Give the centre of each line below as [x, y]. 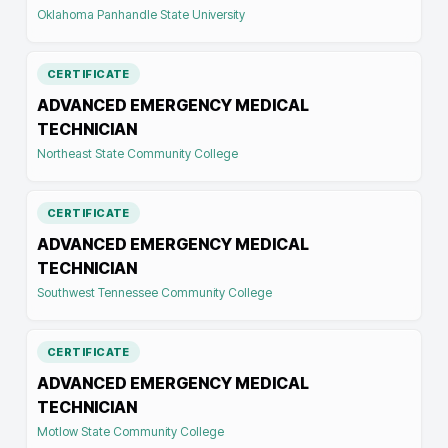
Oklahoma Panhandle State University [141, 14]
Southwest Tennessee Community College [154, 292]
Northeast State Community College [137, 153]
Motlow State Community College [130, 431]
